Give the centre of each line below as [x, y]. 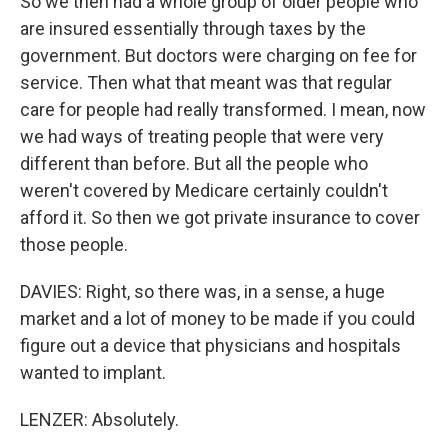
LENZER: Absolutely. [99, 419]
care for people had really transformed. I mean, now [223, 109]
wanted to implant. [93, 372]
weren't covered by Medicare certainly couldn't [204, 190]
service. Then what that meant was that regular [206, 82]
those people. [74, 244]
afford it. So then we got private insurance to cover [220, 217]
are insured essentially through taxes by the [193, 28]
